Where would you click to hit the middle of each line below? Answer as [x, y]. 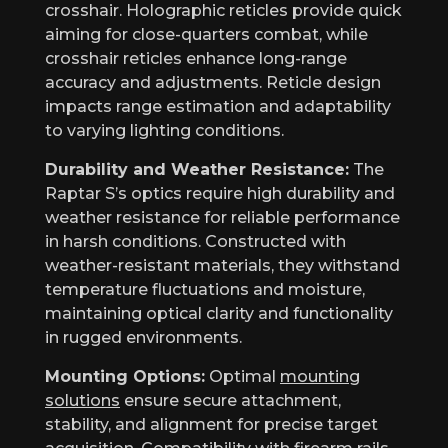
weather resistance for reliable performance [222, 217]
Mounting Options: [125, 376]
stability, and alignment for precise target [211, 424]
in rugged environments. [143, 337]
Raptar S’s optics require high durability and [220, 193]
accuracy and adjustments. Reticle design [213, 82]
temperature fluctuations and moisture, [205, 289]
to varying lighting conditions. [164, 130]
